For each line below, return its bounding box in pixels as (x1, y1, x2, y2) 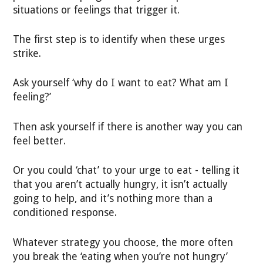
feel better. (13, 134, 66, 147)
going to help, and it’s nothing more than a (13, 193, 213, 205)
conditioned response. (13, 207, 117, 219)
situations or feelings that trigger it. (13, 4, 180, 16)
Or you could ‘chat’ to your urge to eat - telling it (13, 164, 240, 177)
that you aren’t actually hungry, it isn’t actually (13, 178, 228, 191)
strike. (13, 47, 42, 59)
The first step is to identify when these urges (13, 33, 225, 45)
